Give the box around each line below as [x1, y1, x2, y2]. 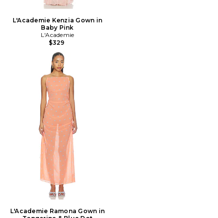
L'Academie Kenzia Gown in [12, 16, 103, 24]
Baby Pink [41, 23, 74, 31]
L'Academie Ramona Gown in [10, 207, 105, 215]
